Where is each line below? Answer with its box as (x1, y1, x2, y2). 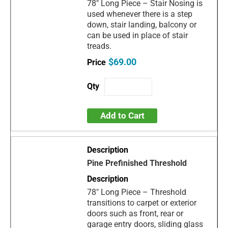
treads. (87, 41, 112, 51)
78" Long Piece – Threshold (87, 187, 187, 197)
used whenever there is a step (87, 9, 193, 19)
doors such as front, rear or (87, 209, 184, 219)
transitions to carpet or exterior (87, 198, 197, 208)
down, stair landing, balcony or (87, 20, 197, 30)
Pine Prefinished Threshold (87, 158, 187, 168)
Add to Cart (100, 110, 145, 121)
